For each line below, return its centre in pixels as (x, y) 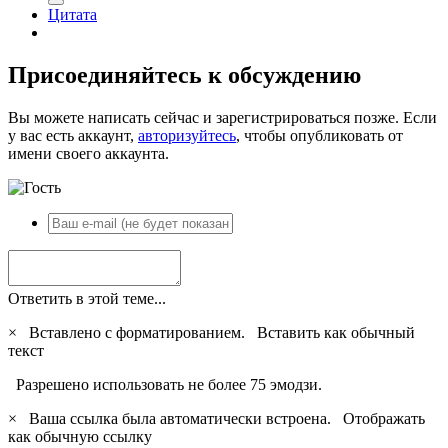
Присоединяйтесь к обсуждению (184, 75)
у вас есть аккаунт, (73, 135)
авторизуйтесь (187, 135)
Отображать (384, 418)
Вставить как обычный (336, 332)
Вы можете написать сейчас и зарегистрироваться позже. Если (222, 117)
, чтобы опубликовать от (319, 135)
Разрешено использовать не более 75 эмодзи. (165, 384)
